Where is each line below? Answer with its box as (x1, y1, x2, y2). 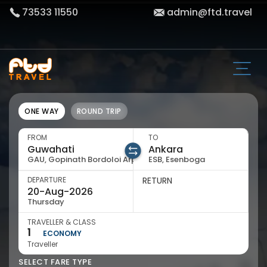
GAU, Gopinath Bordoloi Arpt (27, 154, 140, 165)
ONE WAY (24, 106, 59, 116)
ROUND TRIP (76, 106, 122, 116)
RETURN (142, 175, 172, 187)
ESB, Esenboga (148, 154, 205, 165)
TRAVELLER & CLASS (27, 217, 96, 227)
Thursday (27, 196, 64, 207)
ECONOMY (43, 228, 82, 238)
